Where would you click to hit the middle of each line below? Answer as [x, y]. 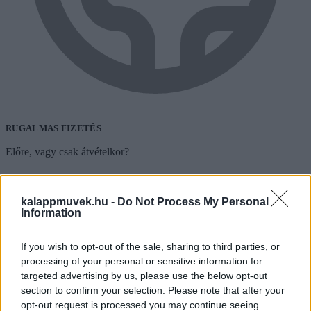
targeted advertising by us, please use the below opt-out [144, 275]
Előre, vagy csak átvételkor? [67, 151]
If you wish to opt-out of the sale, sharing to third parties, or [150, 246]
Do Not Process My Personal [193, 201]
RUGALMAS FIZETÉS [53, 128]
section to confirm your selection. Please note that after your [153, 290]
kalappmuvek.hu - [69, 201]
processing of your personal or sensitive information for [142, 261]
